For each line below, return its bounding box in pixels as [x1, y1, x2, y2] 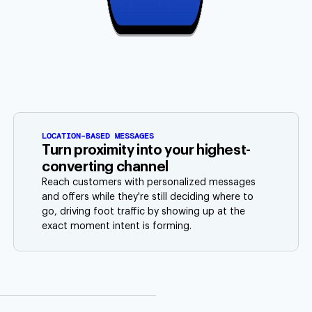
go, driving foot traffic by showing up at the [42, 207, 245, 217]
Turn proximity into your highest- [42, 143, 251, 158]
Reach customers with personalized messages [42, 178, 256, 188]
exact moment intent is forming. [42, 221, 192, 232]
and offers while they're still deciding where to [42, 192, 253, 203]
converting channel [42, 160, 169, 175]
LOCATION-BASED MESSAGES [42, 131, 154, 141]
